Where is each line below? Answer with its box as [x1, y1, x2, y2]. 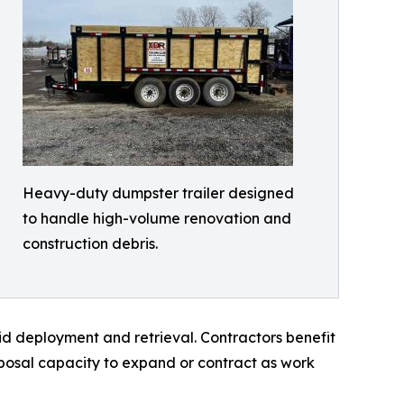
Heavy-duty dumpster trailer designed [23, 184, 294, 202]
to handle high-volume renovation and [23, 209, 291, 227]
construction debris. [23, 234, 158, 252]
